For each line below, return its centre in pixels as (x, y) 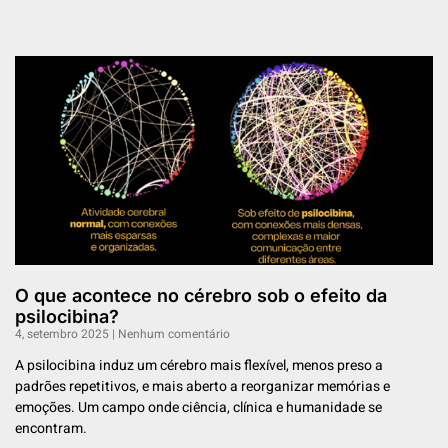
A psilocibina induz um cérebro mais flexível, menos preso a (199, 366)
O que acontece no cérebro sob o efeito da (201, 296)
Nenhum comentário (172, 334)
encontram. (51, 429)
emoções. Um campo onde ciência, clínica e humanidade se (198, 408)
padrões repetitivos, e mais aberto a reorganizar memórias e (202, 387)
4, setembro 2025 (63, 334)
